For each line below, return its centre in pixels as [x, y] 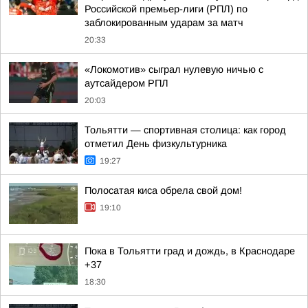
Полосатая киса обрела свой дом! [163, 190]
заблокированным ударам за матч [164, 23]
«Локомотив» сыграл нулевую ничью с [174, 69]
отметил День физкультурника [156, 144]
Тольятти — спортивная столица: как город [185, 130]
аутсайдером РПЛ [126, 83]
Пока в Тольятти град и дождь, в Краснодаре [190, 251]
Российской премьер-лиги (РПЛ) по [166, 9]
